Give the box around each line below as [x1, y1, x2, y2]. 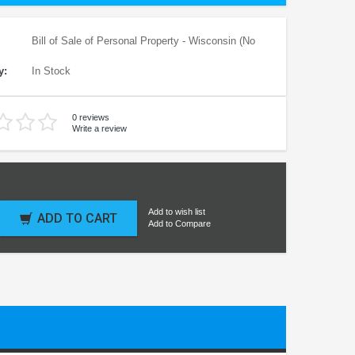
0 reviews [72, 113, 109, 123]
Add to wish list [148, 207, 205, 217]
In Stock [29, 64, 71, 77]
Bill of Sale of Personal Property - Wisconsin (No [29, 34, 255, 47]
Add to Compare [148, 219, 211, 229]
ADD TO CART [37, 210, 117, 226]
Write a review [72, 123, 127, 133]
